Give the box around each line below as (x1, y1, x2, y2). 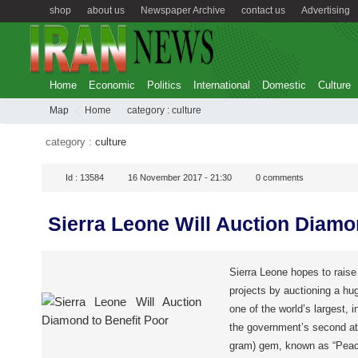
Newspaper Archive (141, 5, 225, 16)
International (193, 79, 250, 91)
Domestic (262, 79, 306, 91)
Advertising (301, 5, 350, 16)
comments (261, 173, 304, 182)
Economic (89, 79, 135, 91)
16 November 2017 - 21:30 (128, 173, 232, 182)
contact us (241, 5, 285, 16)
